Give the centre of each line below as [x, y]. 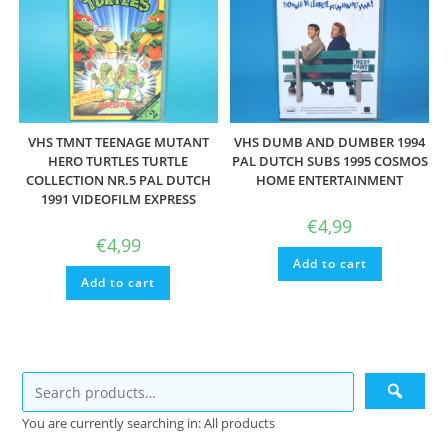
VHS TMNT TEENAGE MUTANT [118, 141]
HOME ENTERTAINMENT [330, 179]
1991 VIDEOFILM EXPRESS [118, 198]
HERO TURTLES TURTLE [118, 160]
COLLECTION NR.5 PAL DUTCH [118, 179]
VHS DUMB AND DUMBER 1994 [330, 141]
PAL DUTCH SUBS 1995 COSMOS [329, 160]
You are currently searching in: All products [149, 423]
